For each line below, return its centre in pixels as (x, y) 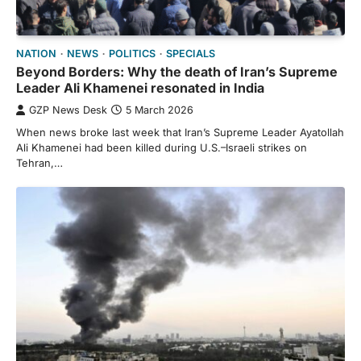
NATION (36, 54)
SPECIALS (191, 54)
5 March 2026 (160, 110)
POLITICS (132, 54)
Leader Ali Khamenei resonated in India (140, 88)
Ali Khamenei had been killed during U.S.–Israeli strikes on (162, 148)
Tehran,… (39, 163)
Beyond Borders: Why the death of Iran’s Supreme (177, 72)
